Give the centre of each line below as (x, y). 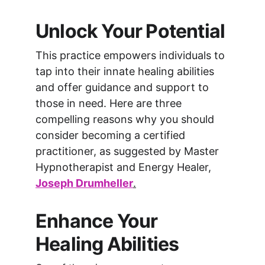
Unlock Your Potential (130, 31)
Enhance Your (98, 221)
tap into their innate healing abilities (126, 71)
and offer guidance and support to (124, 87)
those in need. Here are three (110, 103)
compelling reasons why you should (126, 119)
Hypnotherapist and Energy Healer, (125, 167)
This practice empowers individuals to (132, 55)
